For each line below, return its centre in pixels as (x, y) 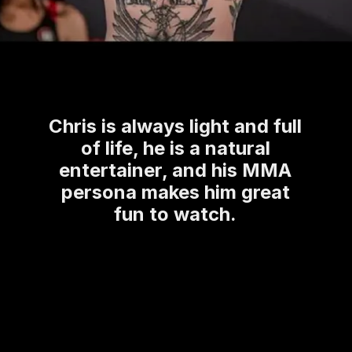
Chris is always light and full (176, 126)
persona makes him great (175, 192)
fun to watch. (176, 214)
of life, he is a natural (175, 148)
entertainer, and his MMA (176, 170)
